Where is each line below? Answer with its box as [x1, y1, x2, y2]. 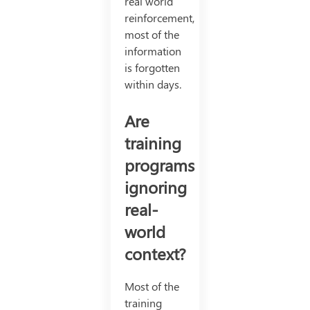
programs [124, 154, 194, 176]
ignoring [124, 176, 187, 199]
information [124, 44, 181, 59]
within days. [124, 77, 181, 92]
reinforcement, [124, 10, 194, 26]
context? [124, 242, 186, 265]
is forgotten [124, 60, 180, 75]
